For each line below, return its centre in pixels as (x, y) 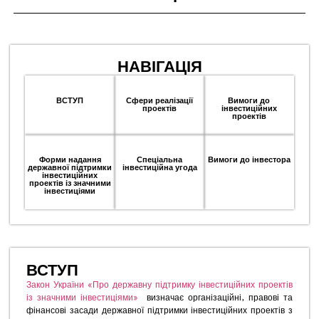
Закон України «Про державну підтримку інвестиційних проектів (159, 286)
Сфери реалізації (159, 100)
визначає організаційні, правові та (215, 298)
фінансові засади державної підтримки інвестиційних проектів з (159, 311)
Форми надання (70, 159)
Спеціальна (159, 159)
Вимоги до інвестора (249, 159)
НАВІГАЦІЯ (159, 67)
